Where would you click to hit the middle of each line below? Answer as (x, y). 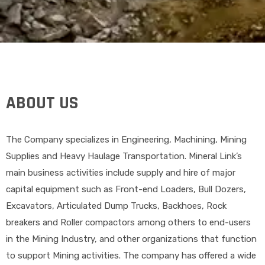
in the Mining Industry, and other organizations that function (131, 239)
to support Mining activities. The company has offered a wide (131, 255)
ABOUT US (42, 103)
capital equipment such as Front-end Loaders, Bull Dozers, (126, 189)
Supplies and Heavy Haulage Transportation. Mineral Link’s (124, 156)
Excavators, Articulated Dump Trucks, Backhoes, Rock (116, 206)
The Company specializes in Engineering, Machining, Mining (126, 139)
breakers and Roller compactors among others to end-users (128, 222)
